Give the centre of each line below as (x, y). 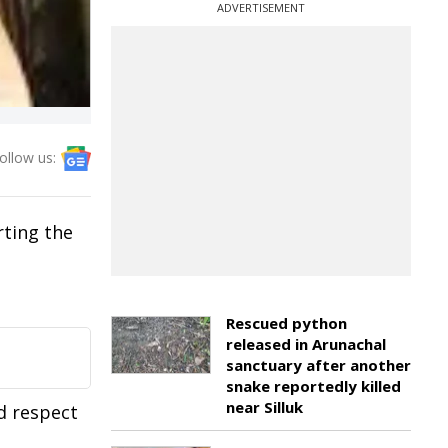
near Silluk (264, 407)
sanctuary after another (318, 365)
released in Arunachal (306, 344)
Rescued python (286, 323)
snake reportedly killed (313, 386)
